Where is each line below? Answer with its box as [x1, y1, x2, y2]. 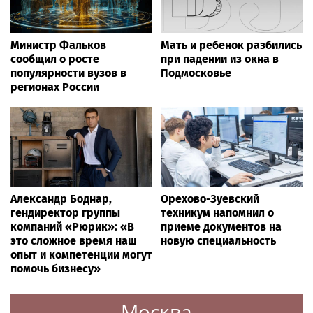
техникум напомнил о [161, 206, 274, 220]
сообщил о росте [10, 52, 99, 66]
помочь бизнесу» [10, 262, 101, 276]
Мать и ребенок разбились [161, 38, 302, 52]
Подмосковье [161, 66, 231, 80]
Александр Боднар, [10, 192, 112, 206]
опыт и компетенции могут [10, 248, 152, 262]
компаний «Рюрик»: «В [10, 220, 134, 234]
